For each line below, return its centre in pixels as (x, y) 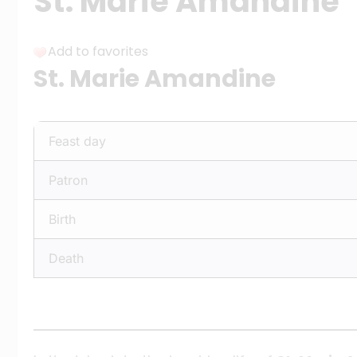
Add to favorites (98, 51)
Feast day (77, 141)
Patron (68, 180)
